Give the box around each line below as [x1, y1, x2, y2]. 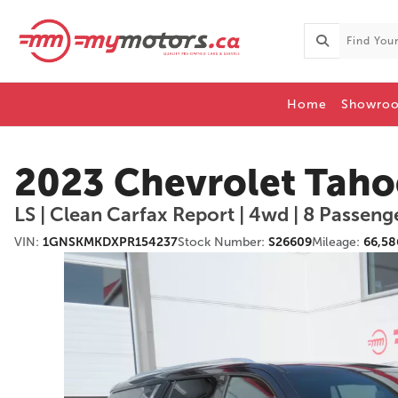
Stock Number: [178, 235, 268, 250]
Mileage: [312, 235, 363, 250]
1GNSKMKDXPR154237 [43, 235, 178, 250]
